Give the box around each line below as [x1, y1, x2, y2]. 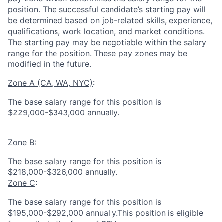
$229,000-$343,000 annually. [8, 108, 119, 117]
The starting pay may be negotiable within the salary [8, 37, 206, 47]
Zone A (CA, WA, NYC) [8, 78, 93, 88]
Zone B [8, 137, 34, 147]
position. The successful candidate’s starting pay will [8, 4, 206, 14]
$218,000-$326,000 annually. [8, 167, 117, 177]
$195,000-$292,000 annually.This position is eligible [8, 208, 203, 218]
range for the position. [8, 48, 92, 58]
